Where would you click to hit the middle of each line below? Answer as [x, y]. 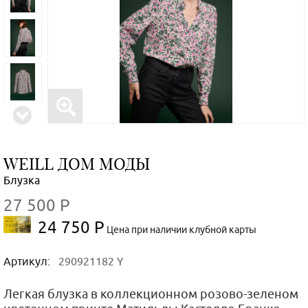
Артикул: [28, 262]
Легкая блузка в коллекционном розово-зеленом [151, 294]
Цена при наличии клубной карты [180, 230]
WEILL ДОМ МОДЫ [77, 163]
